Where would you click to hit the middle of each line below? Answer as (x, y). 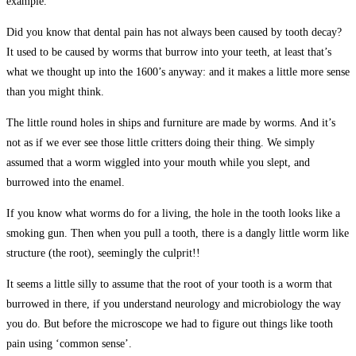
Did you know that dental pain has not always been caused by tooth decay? (174, 32)
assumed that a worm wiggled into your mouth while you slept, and (158, 162)
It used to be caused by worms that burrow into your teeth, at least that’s (169, 52)
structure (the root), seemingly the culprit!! (103, 253)
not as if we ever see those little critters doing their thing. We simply (161, 142)
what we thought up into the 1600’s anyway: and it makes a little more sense (178, 72)
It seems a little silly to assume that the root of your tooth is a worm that (169, 284)
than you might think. (55, 91)
